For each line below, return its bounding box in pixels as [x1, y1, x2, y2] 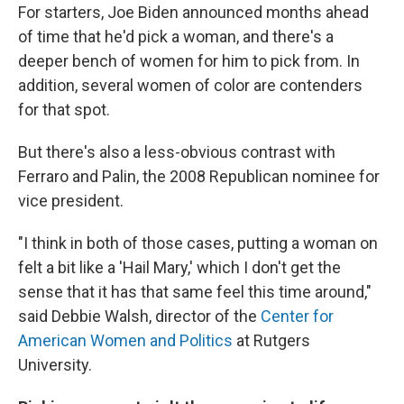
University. [18, 355, 92, 375]
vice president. [18, 191, 124, 211]
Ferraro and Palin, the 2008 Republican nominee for [18, 167, 380, 187]
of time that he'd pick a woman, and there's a [18, 27, 334, 47]
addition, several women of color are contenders [18, 76, 363, 96]
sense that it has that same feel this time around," [18, 282, 372, 302]
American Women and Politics [18, 331, 233, 351]
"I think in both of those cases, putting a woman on [18, 234, 378, 253]
